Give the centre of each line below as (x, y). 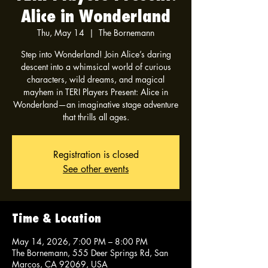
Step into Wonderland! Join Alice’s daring (96, 54)
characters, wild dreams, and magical (96, 79)
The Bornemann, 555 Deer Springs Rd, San (90, 253)
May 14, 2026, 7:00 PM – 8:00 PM (80, 241)
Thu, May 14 (61, 33)
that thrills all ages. (96, 117)
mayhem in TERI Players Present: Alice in (96, 92)
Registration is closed (96, 155)
